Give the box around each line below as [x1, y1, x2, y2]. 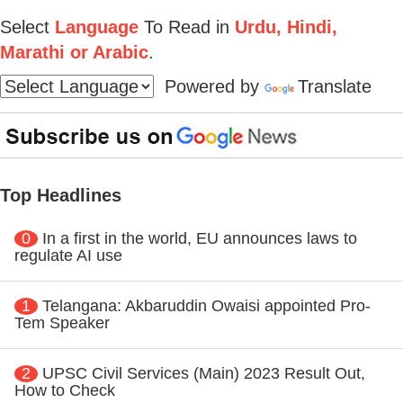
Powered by [154, 76, 264, 96]
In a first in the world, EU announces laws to [42, 228, 357, 247]
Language [55, 16, 139, 37]
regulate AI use [14, 246, 122, 264]
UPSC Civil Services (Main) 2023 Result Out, [42, 363, 365, 382]
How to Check [14, 381, 115, 399]
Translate [298, 76, 372, 96]
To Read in [139, 16, 229, 37]
